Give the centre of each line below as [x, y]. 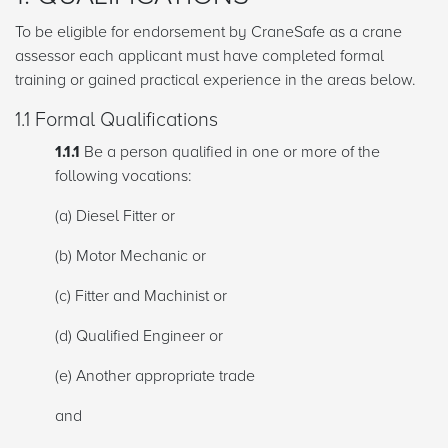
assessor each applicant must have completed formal [199, 56]
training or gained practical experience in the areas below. [215, 80]
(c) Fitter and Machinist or [141, 296]
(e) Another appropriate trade [155, 376]
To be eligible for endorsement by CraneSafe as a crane [208, 32]
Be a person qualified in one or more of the [230, 152]
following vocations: [123, 176]
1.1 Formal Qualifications [116, 120]
